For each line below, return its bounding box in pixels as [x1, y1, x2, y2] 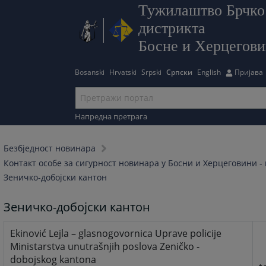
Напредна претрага [75, 110, 148, 122]
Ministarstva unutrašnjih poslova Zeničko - [9, 240, 199, 254]
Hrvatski [109, 66, 137, 77]
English [197, 66, 221, 77]
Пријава [235, 66, 264, 77]
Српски [166, 66, 193, 77]
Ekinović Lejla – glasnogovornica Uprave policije [9, 227, 221, 240]
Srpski [141, 66, 162, 77]
